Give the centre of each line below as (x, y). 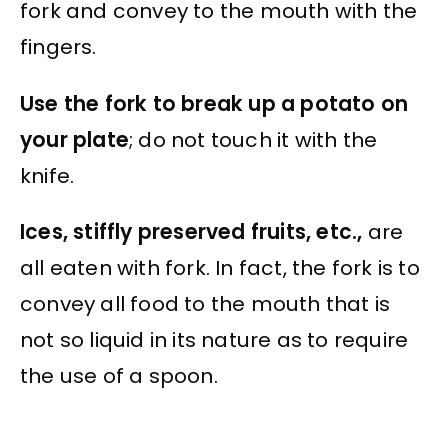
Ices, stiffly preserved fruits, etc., (191, 232)
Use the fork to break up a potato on (214, 103)
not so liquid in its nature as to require (214, 340)
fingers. (58, 47)
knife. (47, 175)
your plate (74, 139)
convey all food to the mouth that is (205, 304)
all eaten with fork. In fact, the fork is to (220, 268)
